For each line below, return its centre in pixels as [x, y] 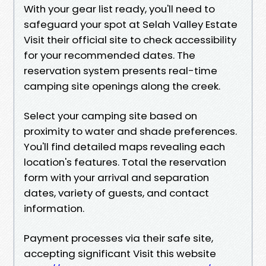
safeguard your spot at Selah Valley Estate [131, 24]
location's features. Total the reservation [125, 162]
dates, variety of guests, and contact [116, 193]
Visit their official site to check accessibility [130, 39]
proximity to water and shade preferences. [130, 131]
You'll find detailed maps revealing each [124, 146]
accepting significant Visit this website [120, 253]
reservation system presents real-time [121, 70]
